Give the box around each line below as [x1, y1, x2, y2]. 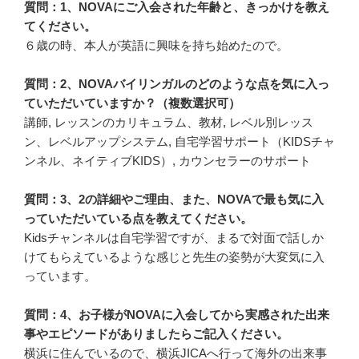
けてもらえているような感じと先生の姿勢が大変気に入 [24, 250, 325, 264]
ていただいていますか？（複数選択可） [24, 96, 240, 111]
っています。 [24, 269, 96, 284]
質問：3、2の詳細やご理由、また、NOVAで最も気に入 [24, 192, 324, 207]
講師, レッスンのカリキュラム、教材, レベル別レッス [24, 115, 313, 130]
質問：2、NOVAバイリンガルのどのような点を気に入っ [24, 77, 329, 91]
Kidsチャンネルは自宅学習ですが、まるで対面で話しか [24, 231, 324, 245]
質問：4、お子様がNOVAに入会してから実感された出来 [24, 308, 329, 322]
